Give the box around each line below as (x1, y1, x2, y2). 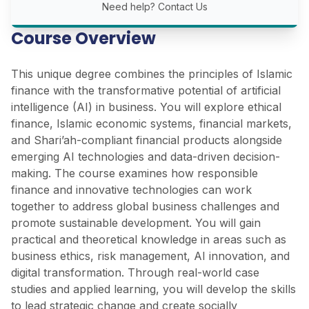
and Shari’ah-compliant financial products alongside (11, 133, 282, 148)
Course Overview (11, 27, 156, 50)
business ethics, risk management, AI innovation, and (11, 249, 290, 263)
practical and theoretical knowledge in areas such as (11, 232, 286, 247)
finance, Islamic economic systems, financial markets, (11, 117, 292, 131)
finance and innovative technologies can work (11, 183, 252, 197)
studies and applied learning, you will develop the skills (11, 282, 296, 297)
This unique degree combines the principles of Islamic (11, 67, 292, 81)
